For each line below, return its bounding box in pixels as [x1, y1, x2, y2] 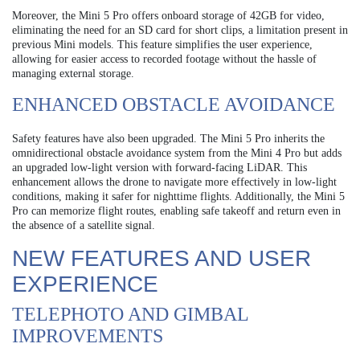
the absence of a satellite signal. [12, 219, 155, 231]
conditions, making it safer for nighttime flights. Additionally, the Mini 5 [12, 190, 345, 202]
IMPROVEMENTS [12, 325, 163, 346]
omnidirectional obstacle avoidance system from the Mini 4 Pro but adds [12, 146, 342, 159]
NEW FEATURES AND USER [12, 245, 311, 271]
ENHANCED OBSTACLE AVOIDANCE [12, 93, 335, 115]
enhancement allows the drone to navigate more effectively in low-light [12, 175, 337, 188]
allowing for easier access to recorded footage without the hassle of [12, 52, 317, 65]
